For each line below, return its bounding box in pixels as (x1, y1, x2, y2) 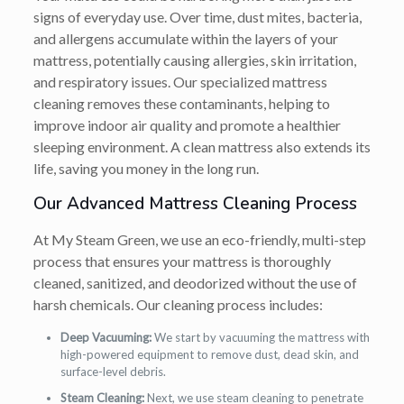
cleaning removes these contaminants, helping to (32, 95, 330, 113)
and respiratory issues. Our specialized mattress (32, 73, 327, 91)
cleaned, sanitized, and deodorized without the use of (32, 274, 357, 292)
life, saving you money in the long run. (32, 160, 259, 178)
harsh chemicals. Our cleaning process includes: (32, 296, 323, 314)
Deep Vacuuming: (60, 330, 151, 345)
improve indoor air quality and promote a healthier (32, 116, 341, 134)
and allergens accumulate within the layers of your (32, 30, 338, 48)
